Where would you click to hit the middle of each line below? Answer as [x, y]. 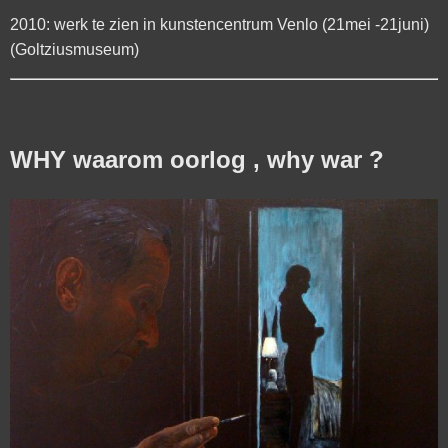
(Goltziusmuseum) [74, 49]
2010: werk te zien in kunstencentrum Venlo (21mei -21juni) [219, 24]
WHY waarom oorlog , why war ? [197, 159]
